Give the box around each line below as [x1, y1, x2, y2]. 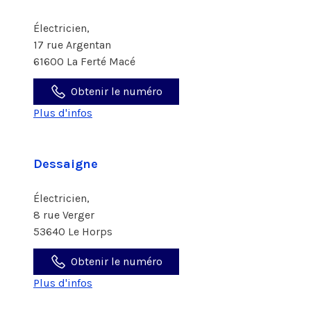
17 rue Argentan [33, 38, 114, 51]
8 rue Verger [33, 208, 97, 221]
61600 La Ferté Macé [33, 55, 135, 68]
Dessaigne [33, 156, 98, 171]
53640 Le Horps [33, 225, 112, 238]
